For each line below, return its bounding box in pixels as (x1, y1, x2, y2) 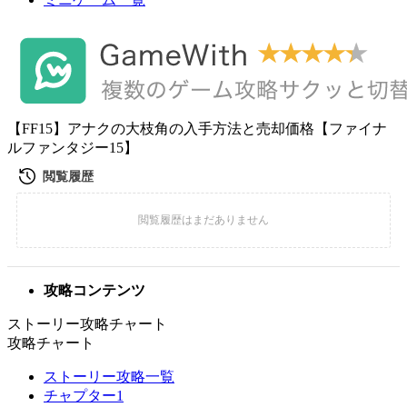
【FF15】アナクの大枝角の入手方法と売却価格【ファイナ (7, 121, 387, 136)
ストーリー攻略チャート (7, 316, 167, 332)
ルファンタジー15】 (7, 140, 138, 155)
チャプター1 (44, 388, 124, 403)
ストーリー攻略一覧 (44, 369, 174, 384)
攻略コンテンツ (44, 283, 145, 298)
